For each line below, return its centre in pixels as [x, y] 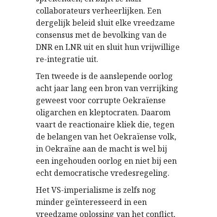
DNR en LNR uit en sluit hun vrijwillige [108, 47]
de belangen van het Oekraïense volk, [106, 136]
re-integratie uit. [67, 59]
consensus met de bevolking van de [101, 35]
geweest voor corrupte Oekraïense [101, 100]
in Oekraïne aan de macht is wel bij [101, 148]
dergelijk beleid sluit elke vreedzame [105, 23]
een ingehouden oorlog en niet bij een [106, 161]
